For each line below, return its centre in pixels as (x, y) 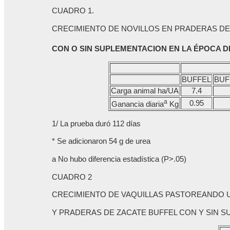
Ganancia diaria (137, 104)
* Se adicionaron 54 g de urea (101, 141)
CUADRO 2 (72, 177)
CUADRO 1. (73, 11)
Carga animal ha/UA (145, 91)
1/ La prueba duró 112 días (97, 123)
